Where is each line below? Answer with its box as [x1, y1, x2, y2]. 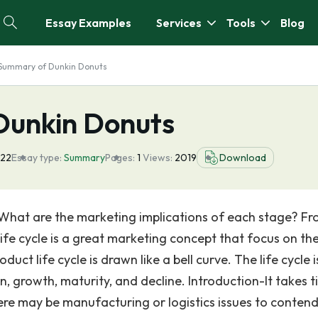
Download [219, 151, 266, 164]
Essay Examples [45, 16, 131, 30]
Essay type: [11, 151, 62, 164]
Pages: [105, 151, 135, 164]
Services [156, 16, 202, 30]
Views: [143, 151, 175, 164]
